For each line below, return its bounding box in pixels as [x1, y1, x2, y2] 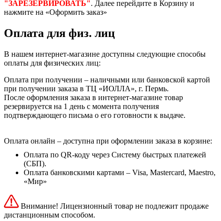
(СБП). [24, 159, 46, 168]
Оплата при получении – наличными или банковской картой [4, 75, 210, 84]
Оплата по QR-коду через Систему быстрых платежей [24, 150, 206, 159]
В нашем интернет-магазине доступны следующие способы [4, 50, 206, 59]
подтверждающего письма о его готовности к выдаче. [4, 111, 185, 120]
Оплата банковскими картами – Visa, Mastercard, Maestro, [24, 168, 216, 177]
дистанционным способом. [4, 211, 95, 220]
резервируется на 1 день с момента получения [4, 102, 159, 111]
